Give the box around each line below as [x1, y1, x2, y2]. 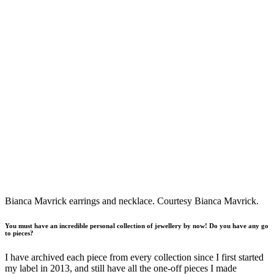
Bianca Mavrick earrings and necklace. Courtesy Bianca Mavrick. [5, 195, 259, 206]
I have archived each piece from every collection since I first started [5, 251, 264, 262]
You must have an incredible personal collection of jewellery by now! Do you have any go [5, 221, 268, 229]
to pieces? [5, 229, 34, 237]
